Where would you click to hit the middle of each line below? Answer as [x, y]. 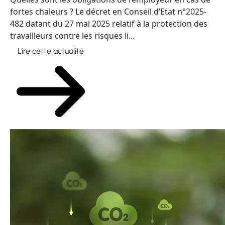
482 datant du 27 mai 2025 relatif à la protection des [109, 24]
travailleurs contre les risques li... [72, 36]
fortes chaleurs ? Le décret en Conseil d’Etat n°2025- [108, 12]
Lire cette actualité [51, 51]
